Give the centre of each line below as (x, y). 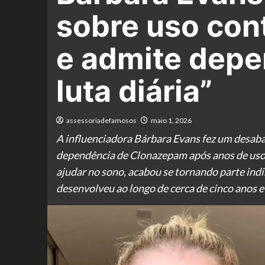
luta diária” (134, 91)
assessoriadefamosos (101, 120)
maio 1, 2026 (171, 120)
